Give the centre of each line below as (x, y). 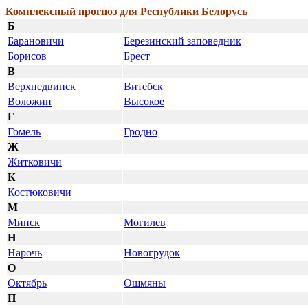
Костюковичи (40, 192)
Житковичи (35, 162)
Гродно (141, 132)
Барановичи (36, 41)
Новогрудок (152, 253)
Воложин (30, 101)
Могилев (145, 222)
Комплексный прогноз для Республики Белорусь (126, 11)
